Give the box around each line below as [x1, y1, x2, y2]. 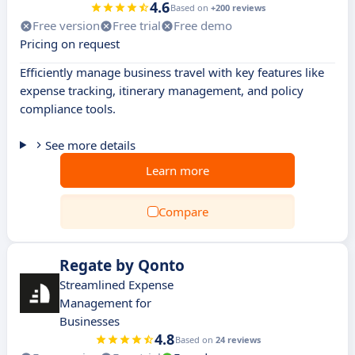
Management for [59, 295, 151, 311]
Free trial [113, 17, 161, 33]
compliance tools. [20, 101, 116, 116]
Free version [32, 17, 100, 33]
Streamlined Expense [59, 277, 174, 292]
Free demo [174, 17, 232, 33]
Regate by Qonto [59, 255, 185, 276]
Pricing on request [20, 36, 120, 52]
